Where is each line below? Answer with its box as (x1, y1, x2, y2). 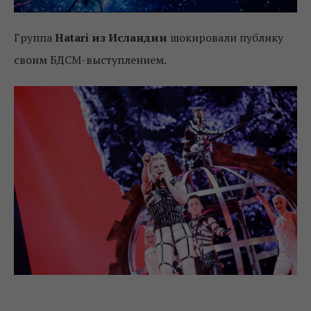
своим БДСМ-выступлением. (14, 52, 167, 68)
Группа (14, 30, 55, 46)
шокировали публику (167, 30, 283, 46)
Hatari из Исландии (55, 30, 167, 46)
